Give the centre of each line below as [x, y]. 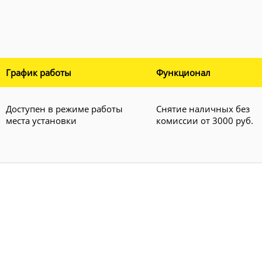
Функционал [183, 72]
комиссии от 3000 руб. [205, 120]
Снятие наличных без [203, 108]
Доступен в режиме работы [64, 108]
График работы [39, 72]
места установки [41, 120]
